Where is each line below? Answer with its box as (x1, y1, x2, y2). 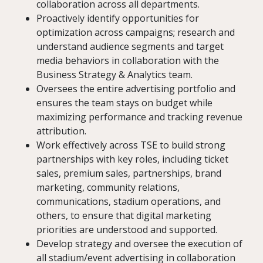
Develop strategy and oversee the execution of (36, 237, 242, 251)
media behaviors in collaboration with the (36, 54, 219, 68)
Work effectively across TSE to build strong (36, 139, 225, 152)
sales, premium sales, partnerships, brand (36, 167, 221, 180)
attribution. (36, 124, 86, 138)
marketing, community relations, (36, 181, 180, 194)
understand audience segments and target (36, 40, 224, 53)
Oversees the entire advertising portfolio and (36, 82, 235, 96)
